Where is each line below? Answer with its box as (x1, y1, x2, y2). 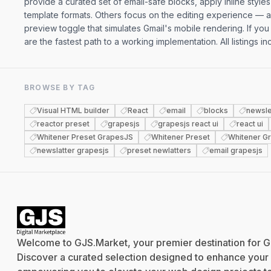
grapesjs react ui (158, 119, 218, 128)
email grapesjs (209, 146, 263, 155)
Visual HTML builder (37, 106, 109, 115)
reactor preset (37, 119, 90, 128)
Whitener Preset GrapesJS (37, 132, 133, 142)
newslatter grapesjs (37, 146, 109, 155)
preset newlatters (127, 146, 191, 155)
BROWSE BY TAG (24, 83, 96, 92)
